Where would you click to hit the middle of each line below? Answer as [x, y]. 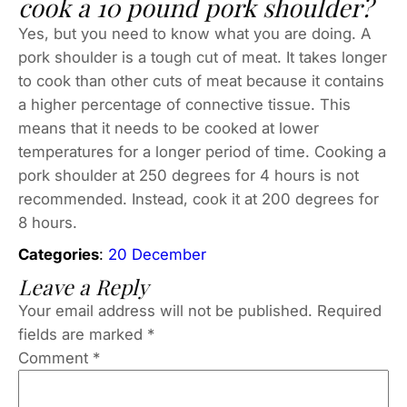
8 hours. [48, 222]
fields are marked [83, 334]
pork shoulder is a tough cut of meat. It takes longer [203, 57]
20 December [157, 254]
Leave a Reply [84, 286]
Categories [59, 254]
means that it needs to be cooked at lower [169, 128]
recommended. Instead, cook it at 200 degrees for [199, 199]
